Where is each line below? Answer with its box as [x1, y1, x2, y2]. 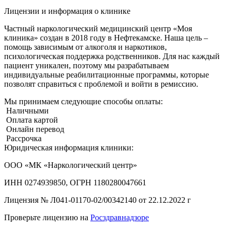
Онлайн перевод [6, 125, 64, 134]
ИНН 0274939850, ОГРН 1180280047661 [4, 178, 146, 187]
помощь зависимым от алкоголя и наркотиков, [4, 43, 167, 52]
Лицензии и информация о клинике [4, 7, 130, 16]
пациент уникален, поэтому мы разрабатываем [4, 61, 169, 70]
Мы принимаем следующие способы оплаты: [4, 97, 163, 106]
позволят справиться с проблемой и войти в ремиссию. [4, 80, 198, 89]
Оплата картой [6, 116, 58, 125]
